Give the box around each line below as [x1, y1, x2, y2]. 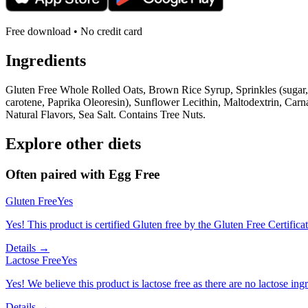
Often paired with [5, 167, 109, 181]
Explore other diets [5, 135, 141, 153]
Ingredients [5, 52, 86, 70]
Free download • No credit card [5, 25, 142, 38]
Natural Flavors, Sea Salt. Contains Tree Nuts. [5, 109, 206, 121]
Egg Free [109, 167, 159, 181]
